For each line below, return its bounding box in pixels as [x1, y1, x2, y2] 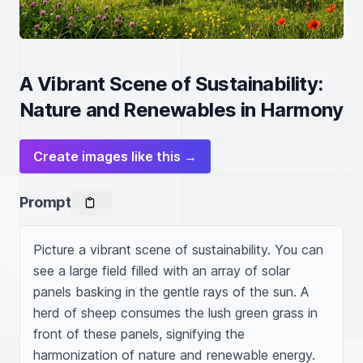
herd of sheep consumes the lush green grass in [33, 305, 318, 321]
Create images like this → [33, 148, 197, 164]
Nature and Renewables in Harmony [19, 98, 344, 122]
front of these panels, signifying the [33, 326, 245, 342]
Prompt [19, 194, 71, 211]
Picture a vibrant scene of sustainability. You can [33, 241, 323, 258]
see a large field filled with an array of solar [33, 263, 290, 279]
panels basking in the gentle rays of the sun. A [33, 284, 309, 300]
